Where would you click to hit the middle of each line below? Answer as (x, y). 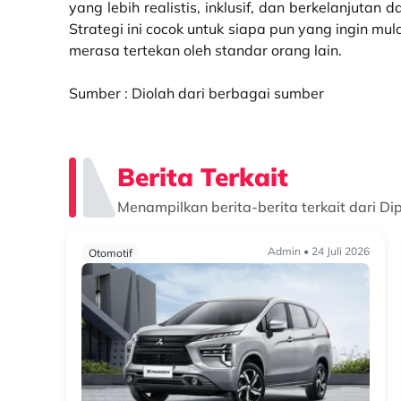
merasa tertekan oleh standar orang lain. (205, 50)
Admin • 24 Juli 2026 (319, 251)
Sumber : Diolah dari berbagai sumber (196, 93)
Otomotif (111, 253)
